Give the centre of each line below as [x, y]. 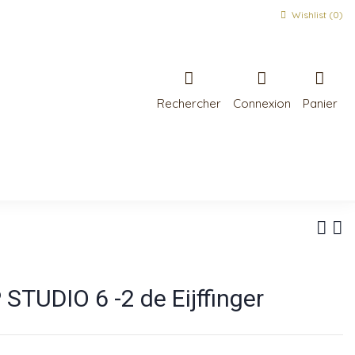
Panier [320, 103]
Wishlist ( [311, 15]
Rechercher [189, 103]
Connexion [261, 103]
